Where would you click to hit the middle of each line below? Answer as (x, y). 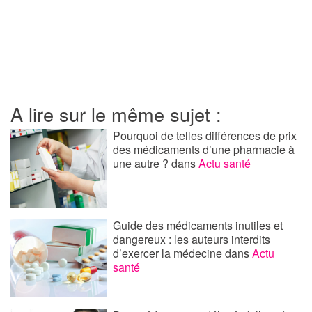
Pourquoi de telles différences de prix (205, 136)
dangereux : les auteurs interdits (192, 239)
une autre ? (142, 164)
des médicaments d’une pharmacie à (204, 150)
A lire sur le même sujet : (116, 114)
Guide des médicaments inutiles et (198, 225)
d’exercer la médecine (169, 253)
